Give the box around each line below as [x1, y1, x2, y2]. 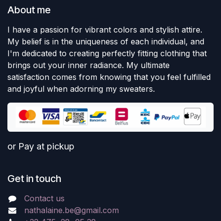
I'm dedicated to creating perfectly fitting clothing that [7, 48, 207, 59]
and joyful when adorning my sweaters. [7, 84, 155, 94]
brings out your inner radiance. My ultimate [7, 60, 170, 71]
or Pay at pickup [7, 141, 74, 152]
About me [7, 4, 51, 16]
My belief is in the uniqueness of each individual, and [7, 37, 204, 47]
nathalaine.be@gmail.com [24, 205, 119, 216]
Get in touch [7, 173, 61, 185]
